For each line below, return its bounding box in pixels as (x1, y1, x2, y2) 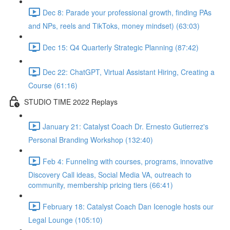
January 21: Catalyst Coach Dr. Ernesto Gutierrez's (43, 121, 208, 131)
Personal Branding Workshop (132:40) (28, 135, 153, 145)
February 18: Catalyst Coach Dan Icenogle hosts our (43, 201, 214, 212)
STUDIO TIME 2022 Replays (24, 96, 118, 107)
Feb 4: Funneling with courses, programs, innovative (43, 156, 213, 166)
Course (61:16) (28, 80, 78, 90)
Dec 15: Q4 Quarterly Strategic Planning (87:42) (43, 42, 199, 52)
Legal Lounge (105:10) (28, 215, 103, 225)
